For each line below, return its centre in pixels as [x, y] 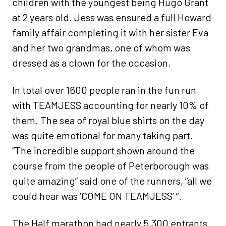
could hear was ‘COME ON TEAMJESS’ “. [97, 196]
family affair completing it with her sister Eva [110, 33]
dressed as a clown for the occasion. [92, 63]
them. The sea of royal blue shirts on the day [108, 120]
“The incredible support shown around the [103, 151]
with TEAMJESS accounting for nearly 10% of [110, 105]
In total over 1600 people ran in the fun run [104, 90]
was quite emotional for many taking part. [103, 135]
